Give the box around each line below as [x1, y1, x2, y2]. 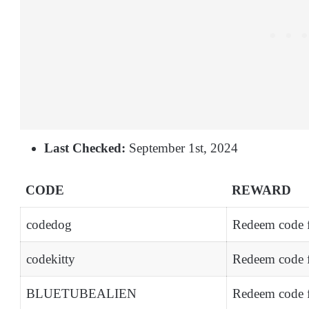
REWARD [232, 183, 291, 198]
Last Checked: [44, 141, 126, 156]
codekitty [26, 252, 75, 267]
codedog [26, 217, 72, 232]
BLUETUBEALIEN [26, 286, 137, 301]
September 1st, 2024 [126, 141, 238, 156]
